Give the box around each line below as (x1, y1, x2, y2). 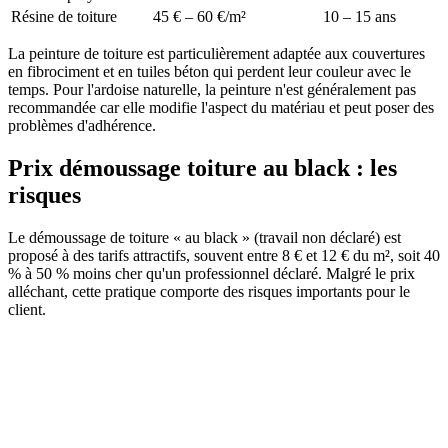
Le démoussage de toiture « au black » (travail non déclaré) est (8, 229, 401, 246)
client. (8, 301, 46, 318)
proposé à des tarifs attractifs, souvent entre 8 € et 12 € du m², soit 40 (8, 247, 440, 264)
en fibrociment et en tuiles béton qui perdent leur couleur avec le (8, 63, 411, 81)
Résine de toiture (11, 8, 117, 26)
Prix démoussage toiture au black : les (8, 155, 397, 182)
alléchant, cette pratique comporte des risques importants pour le (8, 283, 410, 300)
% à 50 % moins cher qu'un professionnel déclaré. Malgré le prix (8, 265, 415, 282)
